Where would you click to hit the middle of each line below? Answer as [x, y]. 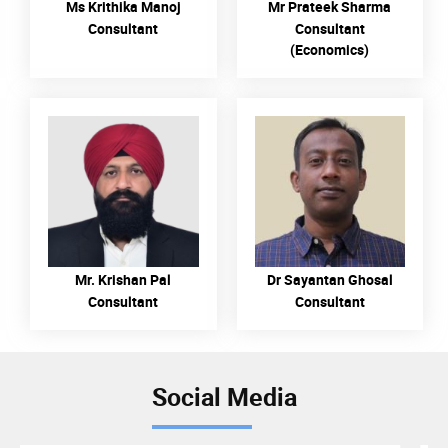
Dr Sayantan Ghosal [329, 279]
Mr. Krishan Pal [123, 279]
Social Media [224, 396]
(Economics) [330, 50]
